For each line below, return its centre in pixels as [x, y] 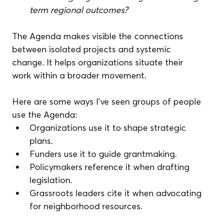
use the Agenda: [45, 114]
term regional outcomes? [79, 10]
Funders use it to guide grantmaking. [103, 154]
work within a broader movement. [79, 75]
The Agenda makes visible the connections [99, 36]
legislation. [51, 180]
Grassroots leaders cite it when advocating [117, 193]
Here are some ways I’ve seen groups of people [108, 101]
